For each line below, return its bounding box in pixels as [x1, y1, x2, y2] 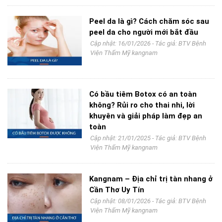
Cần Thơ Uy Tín [89, 185, 144, 194]
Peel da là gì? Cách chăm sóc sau [89, 17, 209, 26]
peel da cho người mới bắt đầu [89, 28, 198, 37]
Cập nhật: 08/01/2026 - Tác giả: [90, 197, 178, 205]
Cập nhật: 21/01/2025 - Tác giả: [90, 134, 178, 142]
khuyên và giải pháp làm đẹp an [89, 111, 202, 120]
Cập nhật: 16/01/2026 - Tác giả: [90, 40, 178, 47]
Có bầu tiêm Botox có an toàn [89, 90, 197, 99]
